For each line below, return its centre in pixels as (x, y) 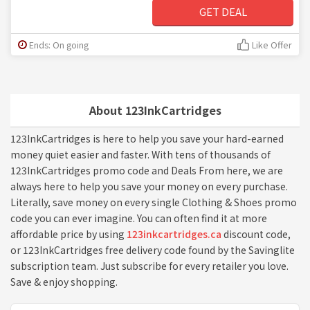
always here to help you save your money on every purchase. (149, 186)
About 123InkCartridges (155, 110)
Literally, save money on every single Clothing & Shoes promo (154, 202)
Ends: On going (59, 44)
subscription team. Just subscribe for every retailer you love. (149, 265)
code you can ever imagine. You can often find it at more (139, 218)
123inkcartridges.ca (174, 234)
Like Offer (272, 44)
